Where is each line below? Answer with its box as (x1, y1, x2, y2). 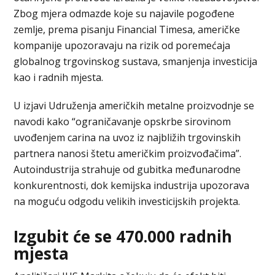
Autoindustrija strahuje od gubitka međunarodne (14, 162, 241, 176)
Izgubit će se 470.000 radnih (14, 225, 233, 247)
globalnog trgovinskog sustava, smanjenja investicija (14, 54, 258, 68)
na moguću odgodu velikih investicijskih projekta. (14, 194, 241, 208)
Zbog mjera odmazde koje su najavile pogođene (14, 6, 235, 20)
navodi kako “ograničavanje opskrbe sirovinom (14, 114, 231, 128)
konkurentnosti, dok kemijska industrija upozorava (14, 178, 250, 192)
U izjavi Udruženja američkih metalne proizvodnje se (14, 98, 255, 112)
